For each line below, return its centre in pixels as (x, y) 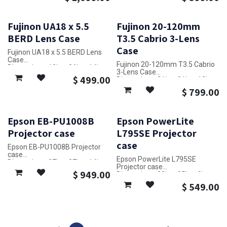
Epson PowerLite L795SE (156, 159)
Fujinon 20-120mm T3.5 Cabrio (165, 65)
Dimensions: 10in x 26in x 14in (55, 68)
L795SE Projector (156, 133)
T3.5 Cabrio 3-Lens (158, 39)
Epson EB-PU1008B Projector (54, 147)
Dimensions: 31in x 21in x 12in (164, 80)
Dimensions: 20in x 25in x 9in (162, 174)
